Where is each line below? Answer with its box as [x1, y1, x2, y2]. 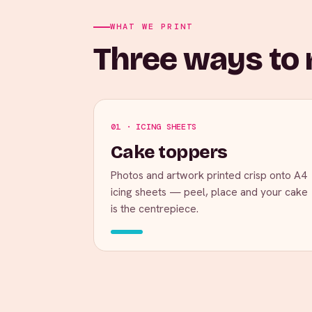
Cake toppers [111, 141, 228, 163]
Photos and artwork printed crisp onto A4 [111, 168, 307, 182]
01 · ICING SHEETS [111, 121, 197, 132]
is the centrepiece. [111, 201, 198, 216]
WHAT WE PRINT [110, 21, 194, 32]
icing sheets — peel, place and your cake [111, 185, 308, 199]
